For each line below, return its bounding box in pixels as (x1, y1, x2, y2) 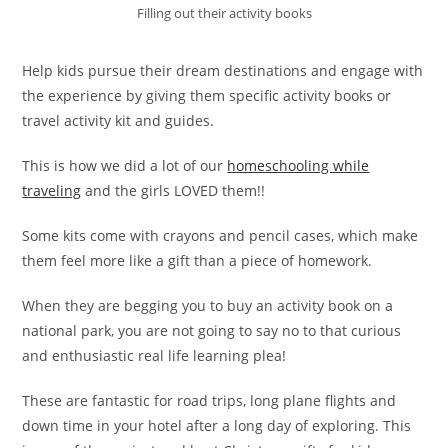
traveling (22, 181, 82, 201)
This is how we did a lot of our (22, 156, 228, 176)
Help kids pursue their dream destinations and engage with (22, 61, 424, 81)
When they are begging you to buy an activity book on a (22, 296, 394, 316)
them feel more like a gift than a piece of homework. (22, 251, 373, 271)
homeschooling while (227, 156, 370, 176)
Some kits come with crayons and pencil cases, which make (22, 226, 419, 246)
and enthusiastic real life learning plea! (22, 346, 287, 366)
